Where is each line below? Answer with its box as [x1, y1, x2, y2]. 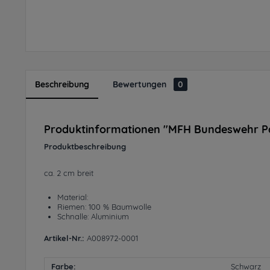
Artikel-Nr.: [44, 233, 84, 243]
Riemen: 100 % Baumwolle [57, 202, 151, 212]
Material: [57, 192, 88, 202]
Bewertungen [113, 79, 169, 90]
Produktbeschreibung [44, 142, 126, 151]
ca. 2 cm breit [44, 168, 93, 178]
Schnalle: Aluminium [57, 212, 129, 221]
